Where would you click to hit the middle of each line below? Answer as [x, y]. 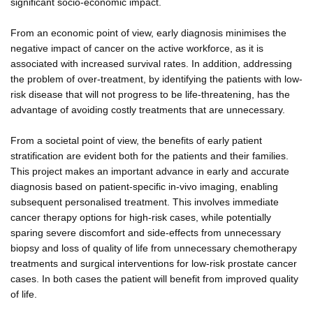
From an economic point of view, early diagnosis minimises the [148, 32]
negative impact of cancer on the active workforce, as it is [137, 48]
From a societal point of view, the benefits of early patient [136, 140]
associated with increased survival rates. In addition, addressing [151, 63]
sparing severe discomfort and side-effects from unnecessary [146, 232]
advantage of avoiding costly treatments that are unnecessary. [148, 109]
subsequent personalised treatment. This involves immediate [145, 202]
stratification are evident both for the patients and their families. [150, 155]
